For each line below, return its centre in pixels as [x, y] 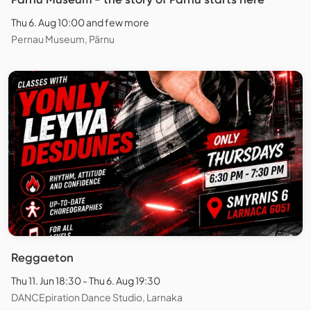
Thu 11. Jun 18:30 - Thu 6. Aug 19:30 [86, 281]
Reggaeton [42, 258]
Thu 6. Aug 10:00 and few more [80, 22]
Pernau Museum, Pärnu [63, 39]
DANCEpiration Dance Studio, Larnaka [97, 297]
